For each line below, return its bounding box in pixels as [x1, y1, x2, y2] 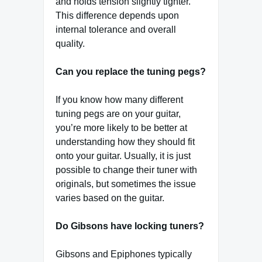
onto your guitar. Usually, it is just [56, 151, 191, 161]
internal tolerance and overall [56, 25, 176, 35]
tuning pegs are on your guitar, [56, 109, 181, 119]
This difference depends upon [56, 11, 179, 21]
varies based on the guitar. [56, 193, 164, 204]
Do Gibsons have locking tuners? [56, 221, 204, 232]
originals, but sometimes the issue [56, 179, 196, 189]
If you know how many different [56, 95, 183, 105]
